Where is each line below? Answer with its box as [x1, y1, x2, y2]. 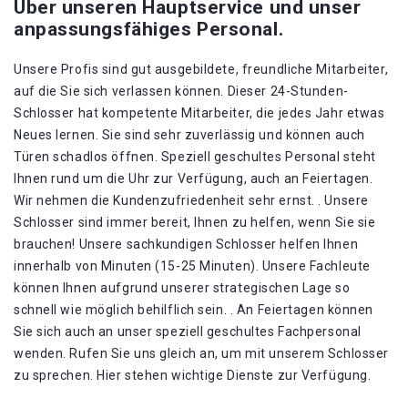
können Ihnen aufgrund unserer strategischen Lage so [14, 280, 351, 295]
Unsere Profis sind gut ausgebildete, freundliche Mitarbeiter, [14, 62, 389, 76]
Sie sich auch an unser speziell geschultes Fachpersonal [14, 324, 362, 339]
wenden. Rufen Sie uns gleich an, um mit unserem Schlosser [14, 346, 389, 361]
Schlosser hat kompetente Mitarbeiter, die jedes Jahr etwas [14, 106, 385, 120]
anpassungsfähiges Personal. [14, 18, 284, 40]
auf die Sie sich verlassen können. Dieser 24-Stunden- [14, 84, 349, 98]
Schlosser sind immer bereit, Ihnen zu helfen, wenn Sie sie [14, 215, 376, 229]
